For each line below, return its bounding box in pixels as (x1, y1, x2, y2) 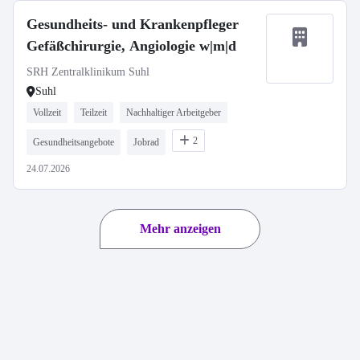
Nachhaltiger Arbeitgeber (126, 107, 221, 118)
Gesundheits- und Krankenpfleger (27, 16, 239, 32)
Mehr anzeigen (139, 222, 221, 235)
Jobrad (133, 137, 159, 148)
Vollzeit (33, 107, 61, 118)
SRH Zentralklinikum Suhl (27, 66, 149, 78)
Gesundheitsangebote (33, 137, 114, 148)
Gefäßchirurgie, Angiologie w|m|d (27, 38, 236, 54)
